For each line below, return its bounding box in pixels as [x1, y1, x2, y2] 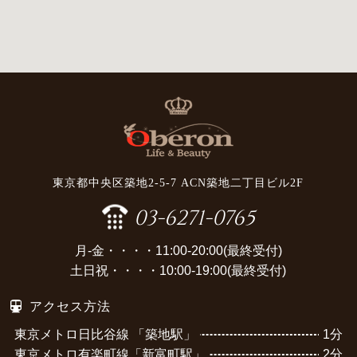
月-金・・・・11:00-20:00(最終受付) [74, 244, 282, 258]
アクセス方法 [29, 300, 112, 314]
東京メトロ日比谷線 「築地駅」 [14, 328, 197, 342]
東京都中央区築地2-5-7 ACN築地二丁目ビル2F [53, 177, 304, 190]
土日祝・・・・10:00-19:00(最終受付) [70, 264, 287, 278]
